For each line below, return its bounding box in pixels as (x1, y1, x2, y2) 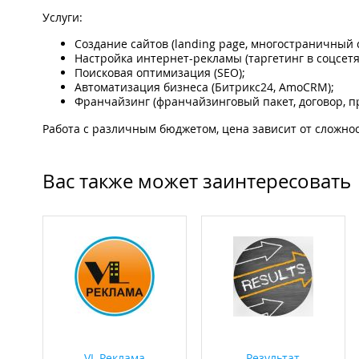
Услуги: (42, 10, 83, 26)
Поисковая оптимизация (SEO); (75, 65, 245, 81)
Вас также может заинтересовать (42, 168, 351, 195)
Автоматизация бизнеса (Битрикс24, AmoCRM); (75, 79, 334, 95)
